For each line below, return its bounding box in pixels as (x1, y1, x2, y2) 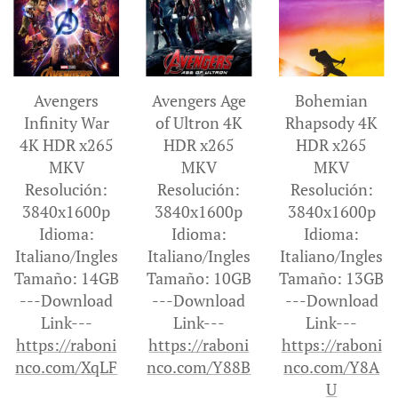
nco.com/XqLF (15, 355, 118, 378)
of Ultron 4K (155, 111, 243, 133)
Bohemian (295, 89, 369, 111)
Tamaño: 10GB (146, 267, 251, 289)
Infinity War (23, 111, 109, 133)
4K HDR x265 (19, 133, 114, 155)
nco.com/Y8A (283, 355, 380, 378)
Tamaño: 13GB (279, 267, 385, 289)
